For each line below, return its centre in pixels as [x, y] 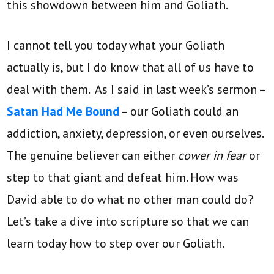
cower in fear [212, 156]
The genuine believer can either [93, 156]
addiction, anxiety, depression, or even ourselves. [135, 134]
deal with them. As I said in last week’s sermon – [136, 90]
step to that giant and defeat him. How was [123, 178]
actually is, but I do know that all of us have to [131, 68]
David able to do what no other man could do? [132, 200]
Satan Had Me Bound [63, 112]
